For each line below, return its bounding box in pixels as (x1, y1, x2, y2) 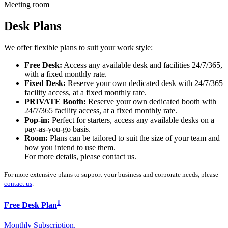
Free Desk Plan (4, 201, 57, 210)
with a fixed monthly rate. (24, 70, 107, 79)
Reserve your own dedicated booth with (88, 97, 216, 106)
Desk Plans (4, 19, 61, 33)
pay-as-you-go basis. (24, 125, 91, 134)
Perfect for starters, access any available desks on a (50, 116, 214, 125)
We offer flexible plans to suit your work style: (4, 43, 153, 52)
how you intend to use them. (24, 143, 116, 152)
